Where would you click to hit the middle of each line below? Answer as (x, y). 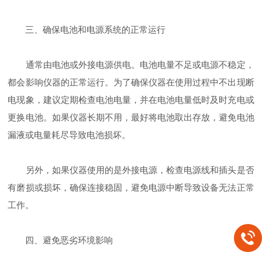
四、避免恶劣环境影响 (61, 240)
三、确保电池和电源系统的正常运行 (87, 30)
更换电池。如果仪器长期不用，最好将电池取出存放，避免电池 (131, 118)
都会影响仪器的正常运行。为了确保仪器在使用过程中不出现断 (131, 82)
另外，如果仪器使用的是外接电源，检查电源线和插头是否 (131, 170)
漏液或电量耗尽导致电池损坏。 (69, 135)
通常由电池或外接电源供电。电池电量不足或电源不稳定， (131, 65)
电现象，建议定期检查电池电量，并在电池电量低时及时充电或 (131, 100)
